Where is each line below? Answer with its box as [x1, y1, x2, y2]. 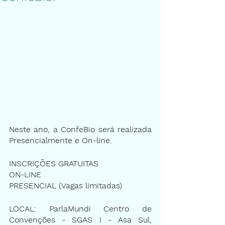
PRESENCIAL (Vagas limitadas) [9, 180, 122, 190]
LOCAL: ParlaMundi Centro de [9, 203, 152, 213]
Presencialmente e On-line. [9, 135, 112, 145]
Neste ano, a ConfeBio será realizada [9, 124, 152, 134]
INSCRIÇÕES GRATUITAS [9, 158, 98, 168]
